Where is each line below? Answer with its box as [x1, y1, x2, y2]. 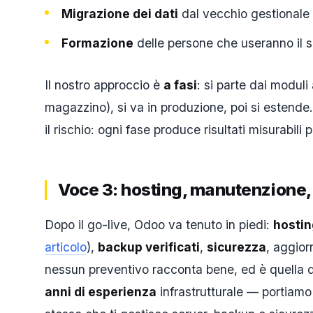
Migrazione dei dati [61, 6, 178, 22]
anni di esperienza [45, 284, 156, 299]
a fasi [163, 77, 197, 92]
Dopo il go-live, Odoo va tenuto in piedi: [45, 217, 273, 232]
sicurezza [207, 239, 266, 254]
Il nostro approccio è [45, 77, 163, 92]
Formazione [61, 35, 133, 50]
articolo [45, 239, 87, 254]
